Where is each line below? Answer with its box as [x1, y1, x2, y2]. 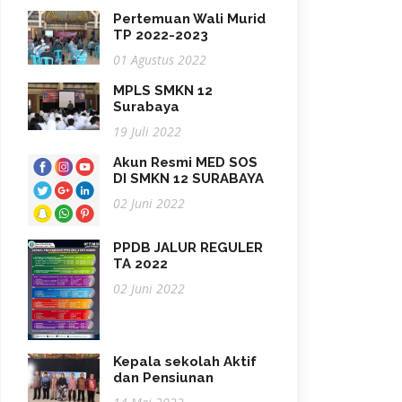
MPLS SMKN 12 [113, 82, 213, 99]
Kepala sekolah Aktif [113, 354, 257, 371]
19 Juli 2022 [113, 122, 181, 140]
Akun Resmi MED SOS [113, 153, 258, 170]
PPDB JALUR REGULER [113, 239, 263, 256]
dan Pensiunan [113, 370, 214, 387]
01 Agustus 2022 [113, 50, 206, 68]
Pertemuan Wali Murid [113, 10, 266, 27]
